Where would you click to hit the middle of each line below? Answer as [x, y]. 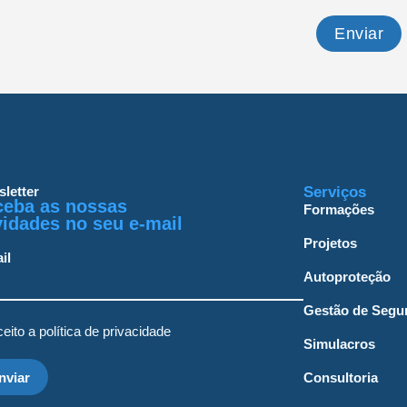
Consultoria [340, 378]
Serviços [334, 192]
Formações [338, 210]
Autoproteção [347, 277]
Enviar [359, 33]
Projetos [330, 243]
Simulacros [339, 344]
